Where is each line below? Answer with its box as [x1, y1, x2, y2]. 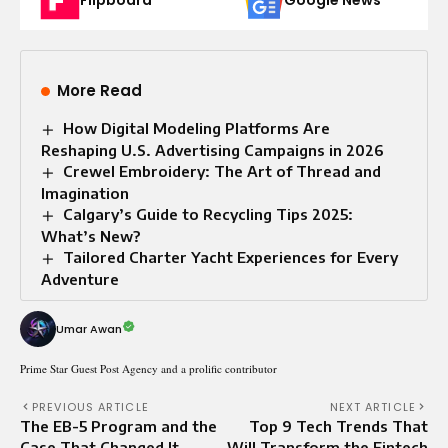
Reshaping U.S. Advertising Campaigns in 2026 [41, 141, 383, 159]
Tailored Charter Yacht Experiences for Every [63, 247, 399, 266]
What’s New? [41, 226, 140, 245]
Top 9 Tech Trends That [249, 416, 428, 435]
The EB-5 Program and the [20, 416, 217, 435]
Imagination [41, 183, 129, 202]
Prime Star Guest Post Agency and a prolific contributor [20, 360, 277, 376]
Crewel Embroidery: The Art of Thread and [63, 162, 382, 180]
